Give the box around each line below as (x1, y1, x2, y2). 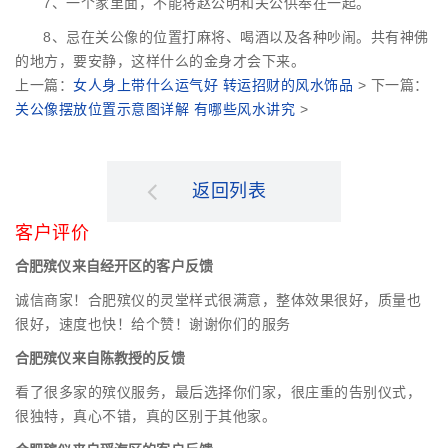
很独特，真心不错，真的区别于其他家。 (15, 408, 276, 425)
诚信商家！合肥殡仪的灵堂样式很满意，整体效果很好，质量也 (15, 292, 421, 309)
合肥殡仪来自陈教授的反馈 (15, 350, 185, 367)
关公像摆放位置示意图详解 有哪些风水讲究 (15, 101, 295, 118)
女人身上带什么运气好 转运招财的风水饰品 (73, 77, 353, 94)
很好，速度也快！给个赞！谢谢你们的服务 (15, 316, 291, 333)
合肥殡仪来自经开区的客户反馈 (15, 258, 213, 275)
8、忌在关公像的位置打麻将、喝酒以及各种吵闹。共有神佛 (43, 29, 429, 46)
